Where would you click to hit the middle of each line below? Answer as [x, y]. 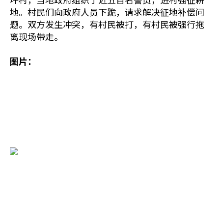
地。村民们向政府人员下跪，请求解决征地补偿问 [107, 12]
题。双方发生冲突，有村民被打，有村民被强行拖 [107, 24]
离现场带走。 [36, 36]
